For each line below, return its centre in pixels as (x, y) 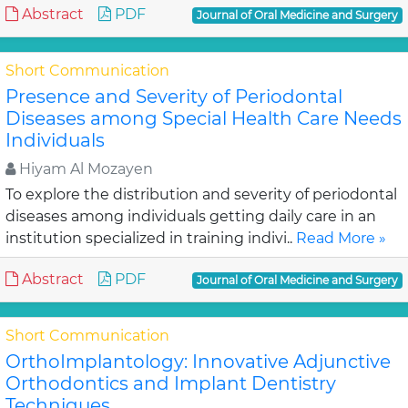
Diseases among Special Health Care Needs (204, 118)
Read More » (341, 238)
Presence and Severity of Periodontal (174, 97)
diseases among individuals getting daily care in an (191, 216)
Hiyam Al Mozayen (84, 169)
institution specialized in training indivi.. (151, 238)
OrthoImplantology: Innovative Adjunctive (198, 362)
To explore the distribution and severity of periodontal (201, 194)
